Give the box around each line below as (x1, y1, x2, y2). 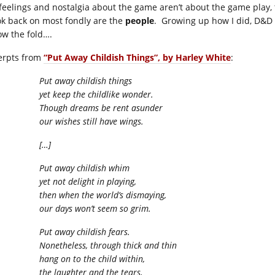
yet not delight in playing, (39, 176, 136, 187)
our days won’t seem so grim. (39, 203, 151, 214)
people (125, 15, 154, 26)
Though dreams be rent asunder (39, 102, 163, 114)
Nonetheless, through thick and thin (39, 239, 177, 251)
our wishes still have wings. (39, 115, 144, 127)
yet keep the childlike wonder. (39, 88, 153, 100)
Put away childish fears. (39, 226, 130, 238)
